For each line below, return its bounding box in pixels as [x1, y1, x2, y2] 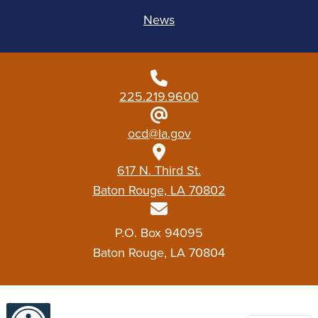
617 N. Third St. [117, 161, 201, 180]
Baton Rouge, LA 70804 [93, 243, 225, 262]
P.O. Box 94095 [115, 224, 203, 242]
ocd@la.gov [127, 124, 191, 143]
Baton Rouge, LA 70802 [92, 181, 226, 199]
